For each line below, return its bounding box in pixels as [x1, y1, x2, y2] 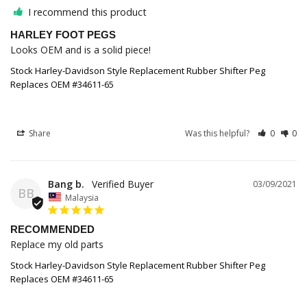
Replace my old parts [10, 238, 103, 251]
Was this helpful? [185, 127, 252, 139]
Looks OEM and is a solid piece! [10, 42, 151, 56]
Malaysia [65, 191, 99, 204]
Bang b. [48, 177, 84, 191]
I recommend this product [28, 5, 147, 19]
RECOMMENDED [10, 223, 95, 236]
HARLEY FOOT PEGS [10, 28, 116, 40]
